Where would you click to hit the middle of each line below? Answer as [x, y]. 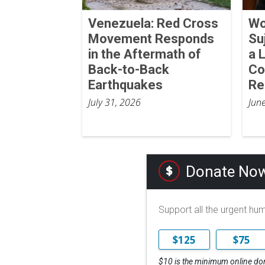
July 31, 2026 [114, 103]
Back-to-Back [128, 70]
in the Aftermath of [144, 54]
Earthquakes [125, 85]
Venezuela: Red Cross [153, 24]
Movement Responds [151, 39]
